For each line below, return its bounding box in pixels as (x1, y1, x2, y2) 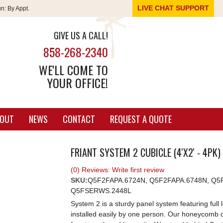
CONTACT (62, 112, 95, 125)
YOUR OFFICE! (47, 74, 109, 92)
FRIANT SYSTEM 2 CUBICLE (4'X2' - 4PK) (70, 145, 221, 160)
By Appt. (6, 5, 29, 12)
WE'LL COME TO (39, 61, 109, 79)
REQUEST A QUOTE (110, 112, 172, 125)
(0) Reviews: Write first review (70, 166, 164, 174)
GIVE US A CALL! (54, 29, 109, 42)
